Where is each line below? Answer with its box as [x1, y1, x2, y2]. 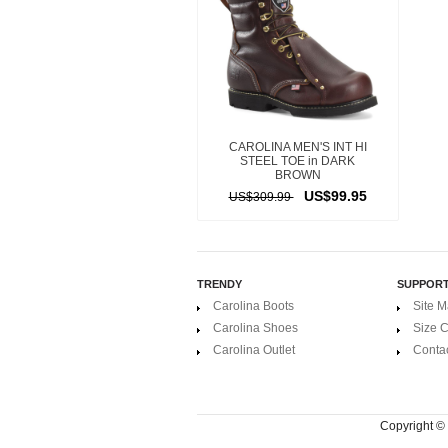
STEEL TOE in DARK [240, 154, 355, 168]
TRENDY [197, 278, 242, 290]
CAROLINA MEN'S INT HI [228, 140, 367, 154]
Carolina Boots [213, 299, 294, 313]
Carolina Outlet [213, 343, 295, 357]
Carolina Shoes [213, 321, 298, 335]
